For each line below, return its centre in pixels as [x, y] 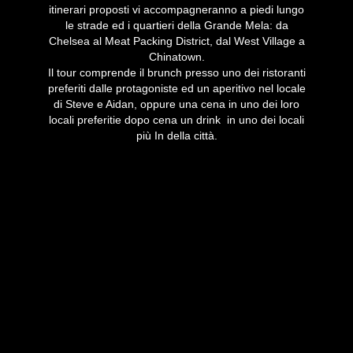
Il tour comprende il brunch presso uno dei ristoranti [176, 73]
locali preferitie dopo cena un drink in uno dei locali [176, 120]
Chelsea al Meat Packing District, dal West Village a [176, 41]
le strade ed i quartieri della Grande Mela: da [176, 26]
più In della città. [176, 136]
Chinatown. [176, 57]
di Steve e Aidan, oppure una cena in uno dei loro [176, 104]
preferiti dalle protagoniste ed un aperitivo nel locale [176, 89]
